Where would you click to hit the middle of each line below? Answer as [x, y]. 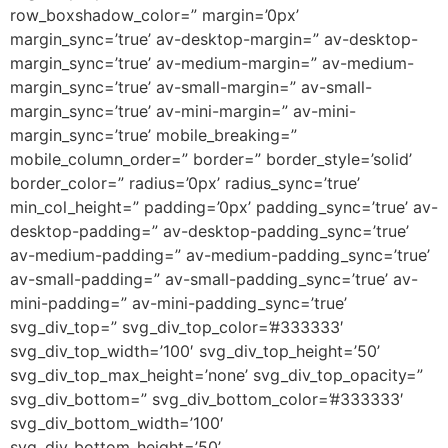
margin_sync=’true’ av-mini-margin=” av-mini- [183, 111]
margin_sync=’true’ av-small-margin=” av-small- [191, 87]
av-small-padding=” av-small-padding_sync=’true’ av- [214, 279]
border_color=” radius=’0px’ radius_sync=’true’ [185, 183]
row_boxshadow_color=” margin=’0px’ [154, 15]
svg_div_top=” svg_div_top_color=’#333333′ [177, 327]
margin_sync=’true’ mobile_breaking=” [153, 135]
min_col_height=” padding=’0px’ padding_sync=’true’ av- [224, 207]
